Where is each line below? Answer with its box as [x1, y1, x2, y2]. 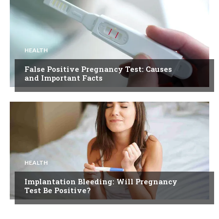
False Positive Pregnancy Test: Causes [24, 64, 172, 74]
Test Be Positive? [24, 185, 90, 195]
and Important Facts [24, 72, 103, 83]
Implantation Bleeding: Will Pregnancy [24, 176, 177, 186]
